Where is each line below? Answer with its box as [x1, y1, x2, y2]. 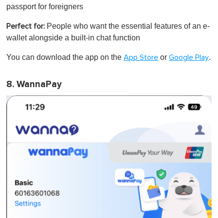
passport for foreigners [6, 2, 83, 11]
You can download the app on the [6, 53, 124, 61]
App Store [124, 53, 158, 61]
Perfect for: [6, 22, 47, 30]
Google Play [169, 53, 209, 61]
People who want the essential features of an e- [47, 21, 210, 30]
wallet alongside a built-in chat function [6, 33, 140, 42]
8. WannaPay [6, 78, 62, 90]
